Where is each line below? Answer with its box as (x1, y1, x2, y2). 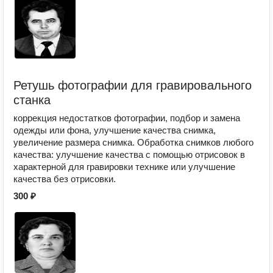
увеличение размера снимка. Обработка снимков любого (13, 137, 253, 147)
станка (13, 93, 51, 107)
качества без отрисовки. (13, 174, 116, 184)
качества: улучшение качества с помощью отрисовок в (13, 149, 245, 160)
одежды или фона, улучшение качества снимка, (13, 125, 216, 135)
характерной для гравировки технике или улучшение (13, 161, 235, 172)
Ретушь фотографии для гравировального (13, 79, 252, 92)
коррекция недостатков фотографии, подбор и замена (13, 113, 240, 123)
